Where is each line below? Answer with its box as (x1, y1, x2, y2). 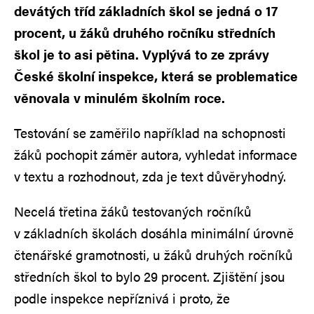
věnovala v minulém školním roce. (14, 88, 225, 107)
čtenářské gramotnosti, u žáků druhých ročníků (14, 245, 293, 264)
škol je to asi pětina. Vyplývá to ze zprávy (14, 44, 269, 64)
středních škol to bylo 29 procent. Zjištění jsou (14, 266, 285, 286)
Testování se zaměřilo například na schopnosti (14, 123, 286, 142)
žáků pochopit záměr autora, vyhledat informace (14, 144, 297, 164)
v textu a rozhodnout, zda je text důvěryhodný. (14, 166, 286, 186)
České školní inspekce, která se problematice (14, 66, 298, 86)
